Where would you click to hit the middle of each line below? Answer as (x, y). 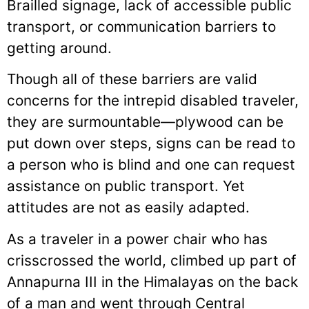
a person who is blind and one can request (151, 165)
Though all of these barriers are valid (132, 79)
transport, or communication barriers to (141, 27)
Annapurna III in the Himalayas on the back (152, 281)
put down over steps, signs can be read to (151, 143)
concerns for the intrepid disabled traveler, (153, 101)
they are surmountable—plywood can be (145, 122)
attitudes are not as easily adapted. (128, 208)
